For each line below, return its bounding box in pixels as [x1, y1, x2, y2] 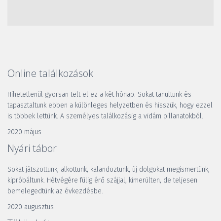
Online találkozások [7, 67, 93, 80]
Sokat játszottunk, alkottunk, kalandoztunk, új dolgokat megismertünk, [7, 165, 210, 174]
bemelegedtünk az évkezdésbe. [7, 187, 105, 196]
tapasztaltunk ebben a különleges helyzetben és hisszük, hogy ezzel [7, 101, 213, 110]
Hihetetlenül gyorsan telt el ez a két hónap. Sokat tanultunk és [7, 90, 191, 99]
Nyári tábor [7, 142, 57, 155]
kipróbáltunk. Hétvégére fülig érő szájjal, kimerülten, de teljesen [7, 176, 197, 185]
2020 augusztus [7, 203, 54, 212]
